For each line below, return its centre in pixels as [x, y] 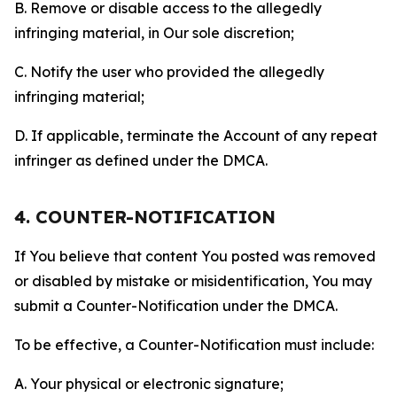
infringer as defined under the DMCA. [141, 160]
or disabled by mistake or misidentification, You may [193, 281]
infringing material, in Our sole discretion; [154, 33]
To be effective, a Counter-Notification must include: [194, 345]
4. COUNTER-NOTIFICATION [145, 217]
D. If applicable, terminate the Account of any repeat [196, 136]
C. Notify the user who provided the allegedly [169, 72]
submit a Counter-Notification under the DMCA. [176, 306]
